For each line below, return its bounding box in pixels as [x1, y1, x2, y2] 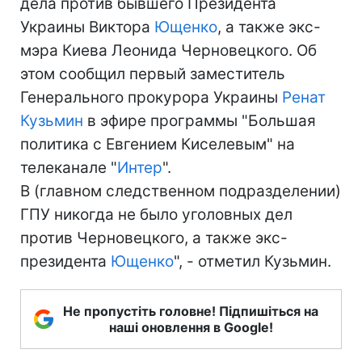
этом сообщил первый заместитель [20, 65, 285, 83]
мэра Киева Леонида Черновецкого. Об [20, 41, 317, 60]
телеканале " [20, 158, 117, 177]
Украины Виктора [20, 18, 154, 36]
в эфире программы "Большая [83, 112, 316, 130]
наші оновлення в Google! [108, 319, 273, 335]
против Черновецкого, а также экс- [20, 229, 288, 247]
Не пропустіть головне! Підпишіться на [63, 303, 318, 319]
